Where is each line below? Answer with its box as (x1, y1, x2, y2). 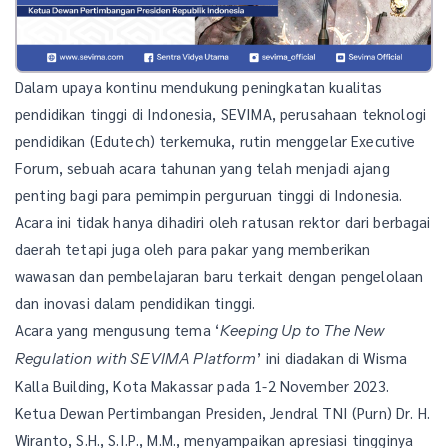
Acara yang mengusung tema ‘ (15, 319, 221, 339)
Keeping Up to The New (220, 320, 386, 340)
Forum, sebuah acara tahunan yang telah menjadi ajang (15, 157, 390, 177)
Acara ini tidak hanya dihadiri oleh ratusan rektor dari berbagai (15, 211, 431, 231)
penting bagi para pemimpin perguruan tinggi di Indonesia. (15, 184, 403, 204)
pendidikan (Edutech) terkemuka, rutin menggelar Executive (15, 130, 416, 150)
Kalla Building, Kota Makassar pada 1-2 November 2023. (15, 375, 389, 395)
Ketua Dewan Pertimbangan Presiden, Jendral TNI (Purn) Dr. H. (15, 402, 430, 422)
